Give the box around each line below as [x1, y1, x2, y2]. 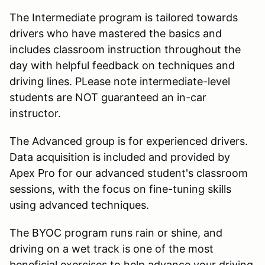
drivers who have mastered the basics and [9, 27, 222, 40]
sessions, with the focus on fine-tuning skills [9, 182, 231, 195]
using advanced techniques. [9, 198, 149, 211]
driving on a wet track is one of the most [9, 242, 214, 255]
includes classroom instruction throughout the [9, 43, 241, 56]
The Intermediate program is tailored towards [9, 11, 238, 24]
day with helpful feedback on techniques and [9, 59, 235, 72]
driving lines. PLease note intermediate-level [9, 75, 230, 88]
